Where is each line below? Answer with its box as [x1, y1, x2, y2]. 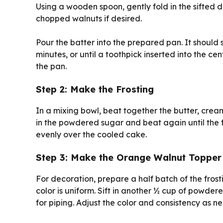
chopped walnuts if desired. [36, 13, 142, 23]
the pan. [36, 61, 67, 71]
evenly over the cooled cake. [36, 129, 147, 139]
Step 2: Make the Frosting [36, 83, 154, 95]
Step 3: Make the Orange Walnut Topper [36, 151, 222, 163]
